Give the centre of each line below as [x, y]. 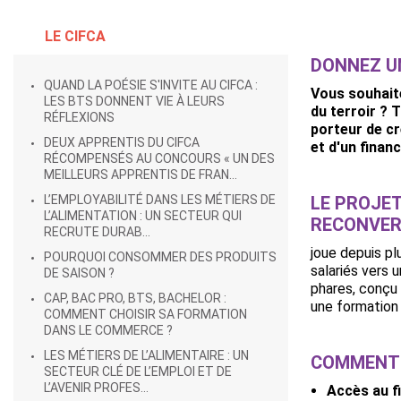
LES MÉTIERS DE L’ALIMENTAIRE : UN [146, 355]
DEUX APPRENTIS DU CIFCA [122, 142]
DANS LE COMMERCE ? [108, 330]
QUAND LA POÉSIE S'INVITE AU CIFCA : [151, 85]
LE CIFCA [75, 36]
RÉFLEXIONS [79, 117]
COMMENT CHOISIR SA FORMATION [145, 314]
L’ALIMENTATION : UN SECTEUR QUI [143, 216]
